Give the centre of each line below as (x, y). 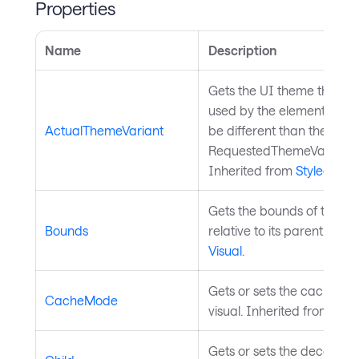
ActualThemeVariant (104, 131)
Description (242, 50)
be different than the (268, 131)
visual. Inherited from (271, 311)
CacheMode (81, 301)
